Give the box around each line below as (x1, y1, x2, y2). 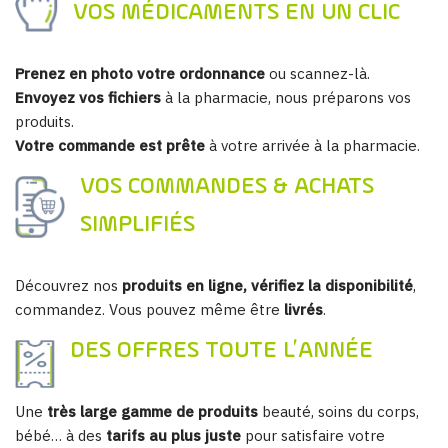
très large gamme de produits (47, 402, 258, 422)
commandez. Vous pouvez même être (15, 300, 284, 320)
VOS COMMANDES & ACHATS (80, 175, 374, 200)
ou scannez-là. (265, 64, 370, 84)
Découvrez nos (15, 276, 122, 296)
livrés (284, 300, 323, 320)
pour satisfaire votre (241, 426, 385, 446)
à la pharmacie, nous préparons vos (161, 88, 411, 108)
